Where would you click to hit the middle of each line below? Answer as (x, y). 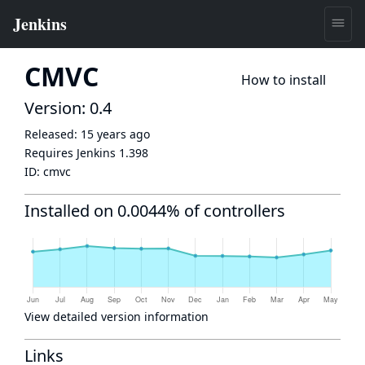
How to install (284, 80)
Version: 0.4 (68, 108)
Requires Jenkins (72, 153)
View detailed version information (117, 317)
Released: (53, 134)
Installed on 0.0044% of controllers (155, 211)
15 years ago (115, 134)
